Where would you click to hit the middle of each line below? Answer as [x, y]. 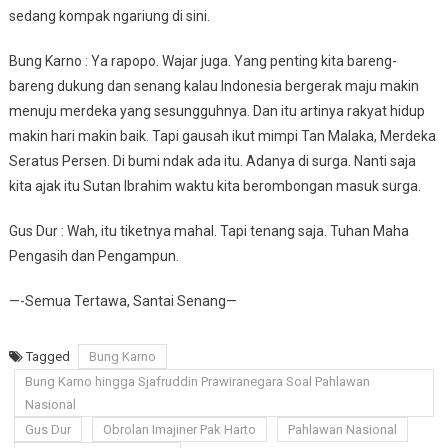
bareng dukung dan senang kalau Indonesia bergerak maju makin [213, 86]
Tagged [49, 356]
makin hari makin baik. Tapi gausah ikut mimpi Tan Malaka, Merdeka [222, 136]
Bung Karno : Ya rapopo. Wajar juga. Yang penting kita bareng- [202, 61]
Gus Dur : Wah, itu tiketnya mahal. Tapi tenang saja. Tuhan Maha [208, 231]
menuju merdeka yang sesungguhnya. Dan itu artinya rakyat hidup [216, 111]
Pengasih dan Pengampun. [93, 256]
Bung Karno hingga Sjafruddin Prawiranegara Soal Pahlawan [197, 381]
